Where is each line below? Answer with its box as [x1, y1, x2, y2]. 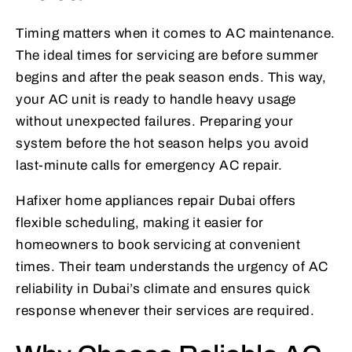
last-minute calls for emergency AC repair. [16, 158, 282, 174]
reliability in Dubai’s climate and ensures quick [16, 281, 310, 297]
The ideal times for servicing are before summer [16, 48, 319, 64]
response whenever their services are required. [16, 303, 314, 319]
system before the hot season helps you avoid [16, 136, 309, 152]
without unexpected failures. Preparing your [16, 114, 294, 130]
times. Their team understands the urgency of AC [16, 259, 328, 275]
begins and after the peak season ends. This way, [16, 70, 326, 86]
